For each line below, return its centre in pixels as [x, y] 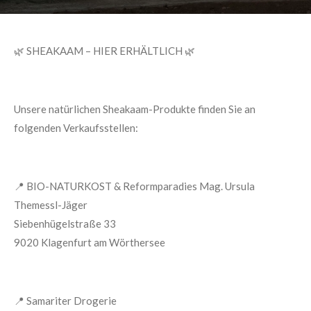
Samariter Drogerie [72, 301]
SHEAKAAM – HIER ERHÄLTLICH [104, 51]
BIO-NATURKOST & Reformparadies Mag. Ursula [141, 186]
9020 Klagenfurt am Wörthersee [90, 242]
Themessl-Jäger [51, 205]
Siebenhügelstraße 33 [65, 224]
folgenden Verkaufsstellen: [76, 128]
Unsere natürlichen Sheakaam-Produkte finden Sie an [135, 109]
